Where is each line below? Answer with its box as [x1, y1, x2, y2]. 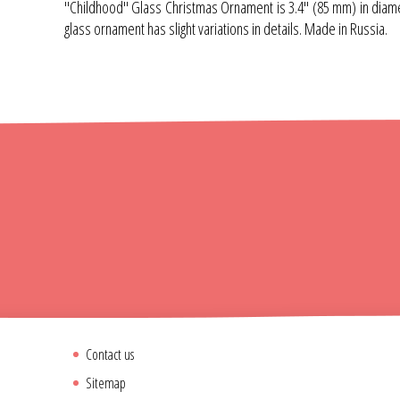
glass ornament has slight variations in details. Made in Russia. [64, 18, 387, 40]
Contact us [86, 345, 134, 365]
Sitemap [86, 373, 126, 394]
